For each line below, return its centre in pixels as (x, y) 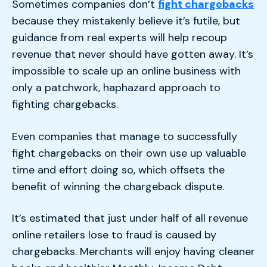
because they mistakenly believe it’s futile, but (126, 21)
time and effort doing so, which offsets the (118, 170)
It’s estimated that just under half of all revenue (130, 218)
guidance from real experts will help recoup (119, 38)
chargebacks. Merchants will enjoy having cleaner (133, 252)
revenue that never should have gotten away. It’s (133, 55)
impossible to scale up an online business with (126, 71)
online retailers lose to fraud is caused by (114, 235)
